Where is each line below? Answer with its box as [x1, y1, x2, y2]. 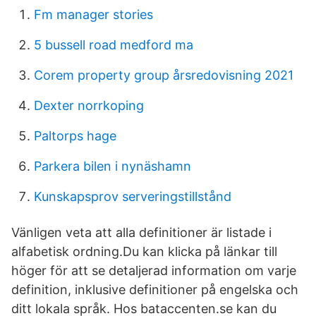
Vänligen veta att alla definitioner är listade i [11, 225, 272, 240]
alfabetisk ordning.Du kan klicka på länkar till [11, 244, 277, 259]
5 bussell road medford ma [34, 37, 193, 52]
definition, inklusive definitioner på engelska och [11, 282, 298, 297]
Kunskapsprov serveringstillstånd [34, 189, 231, 204]
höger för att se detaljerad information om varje [11, 263, 296, 278]
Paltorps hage [34, 128, 116, 143]
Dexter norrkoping [34, 98, 144, 113]
